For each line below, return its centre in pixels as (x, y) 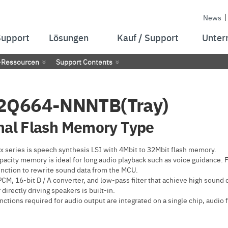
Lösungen (68, 37)
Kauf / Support (148, 37)
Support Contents (84, 62)
